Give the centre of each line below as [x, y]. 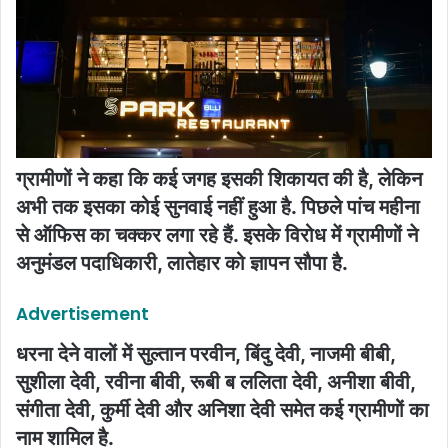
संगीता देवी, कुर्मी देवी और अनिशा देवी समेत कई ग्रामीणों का [222, 409]
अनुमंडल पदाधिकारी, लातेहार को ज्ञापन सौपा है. [182, 263]
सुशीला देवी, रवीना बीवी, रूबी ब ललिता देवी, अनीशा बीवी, [215, 381]
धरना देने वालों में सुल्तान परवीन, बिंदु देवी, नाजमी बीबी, [205, 353]
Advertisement [82, 314]
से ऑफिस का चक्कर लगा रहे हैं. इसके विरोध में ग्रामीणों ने [217, 235]
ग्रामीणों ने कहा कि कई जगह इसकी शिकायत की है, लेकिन [219, 179]
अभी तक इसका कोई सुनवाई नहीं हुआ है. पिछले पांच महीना [218, 207]
